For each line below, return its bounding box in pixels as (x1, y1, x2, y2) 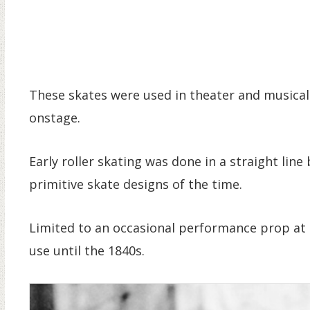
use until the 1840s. (29, 241, 145, 259)
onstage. (29, 109, 80, 126)
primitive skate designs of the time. (29, 175, 242, 192)
